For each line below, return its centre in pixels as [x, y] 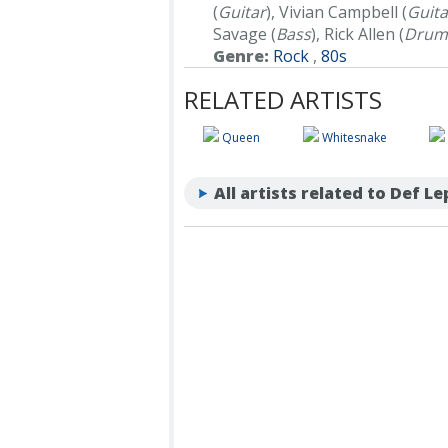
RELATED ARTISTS [283, 99]
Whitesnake [354, 137]
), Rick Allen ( [358, 34]
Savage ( [245, 34]
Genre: [241, 56]
